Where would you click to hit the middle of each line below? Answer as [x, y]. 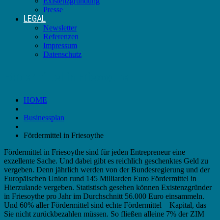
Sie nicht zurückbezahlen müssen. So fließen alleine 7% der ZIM [104, 214]
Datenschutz [62, 54]
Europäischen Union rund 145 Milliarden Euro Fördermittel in [100, 178]
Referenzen [61, 37]
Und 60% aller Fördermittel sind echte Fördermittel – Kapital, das [105, 205]
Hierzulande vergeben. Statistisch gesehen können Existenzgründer [108, 187]
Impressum [60, 45]
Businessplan [44, 117]
